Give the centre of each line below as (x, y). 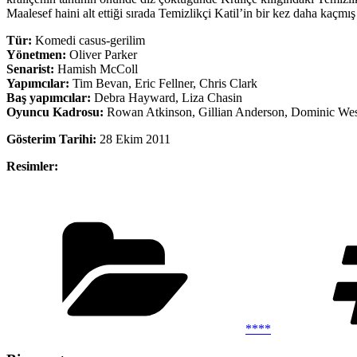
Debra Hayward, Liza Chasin (167, 97)
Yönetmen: (38, 54)
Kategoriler (273, 219)
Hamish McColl (96, 69)
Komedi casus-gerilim (88, 40)
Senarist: (30, 69)
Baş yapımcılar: (49, 97)
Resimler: (32, 166)
